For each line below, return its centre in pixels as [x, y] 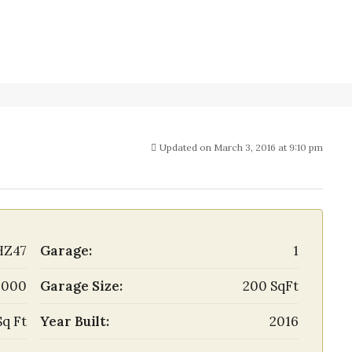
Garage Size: [81, 286]
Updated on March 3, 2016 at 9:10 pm [241, 147]
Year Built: [75, 321]
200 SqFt [271, 286]
